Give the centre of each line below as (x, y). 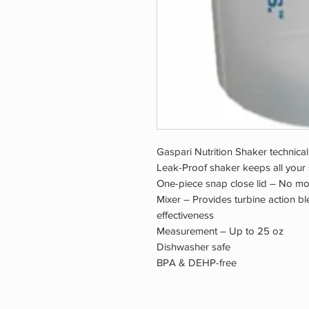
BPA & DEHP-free (197, 263)
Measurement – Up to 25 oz (221, 231)
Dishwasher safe (193, 247)
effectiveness (185, 215)
